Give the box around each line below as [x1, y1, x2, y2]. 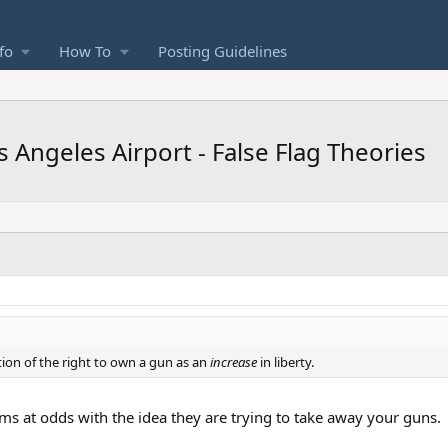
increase [210, 353, 257, 371]
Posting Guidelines [158, 41, 288, 61]
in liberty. [257, 353, 314, 371]
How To [59, 41, 112, 61]
